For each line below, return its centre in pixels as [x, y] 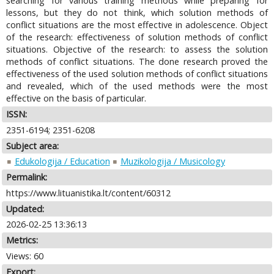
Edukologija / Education [62, 161]
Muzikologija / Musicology [172, 161]
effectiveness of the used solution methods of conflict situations [137, 74]
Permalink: [27, 177]
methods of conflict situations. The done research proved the [137, 62]
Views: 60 [25, 256]
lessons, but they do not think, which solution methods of [137, 13]
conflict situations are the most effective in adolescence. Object [137, 25]
